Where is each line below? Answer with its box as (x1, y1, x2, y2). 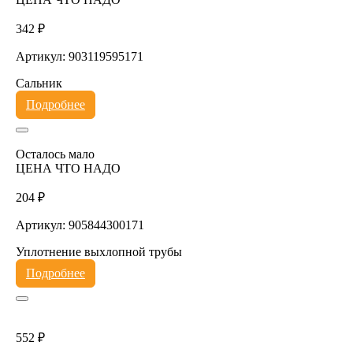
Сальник (15, 76, 62, 90)
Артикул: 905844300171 (15, 217, 144, 232)
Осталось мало (15, 147, 95, 161)
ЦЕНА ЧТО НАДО (15, 161, 121, 175)
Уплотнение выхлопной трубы (15, 244, 182, 258)
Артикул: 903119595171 (15, 49, 143, 63)
